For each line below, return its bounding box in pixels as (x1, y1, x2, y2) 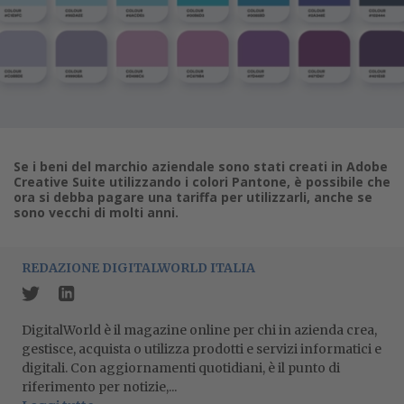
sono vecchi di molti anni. (14, 203, 179, 221)
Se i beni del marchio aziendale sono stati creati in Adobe (14, 157, 388, 175)
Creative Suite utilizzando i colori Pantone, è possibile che (14, 172, 390, 190)
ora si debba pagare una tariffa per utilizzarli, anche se (14, 188, 372, 206)
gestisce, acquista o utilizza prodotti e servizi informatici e (22, 340, 381, 357)
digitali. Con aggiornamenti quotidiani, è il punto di (22, 359, 340, 376)
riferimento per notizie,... (22, 378, 177, 395)
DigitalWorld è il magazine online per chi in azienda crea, (22, 321, 377, 338)
